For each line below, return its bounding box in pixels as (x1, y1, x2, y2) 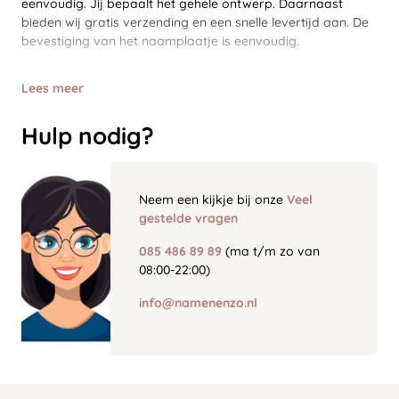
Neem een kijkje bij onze (139, 191, 287, 208)
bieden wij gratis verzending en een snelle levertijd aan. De (21, 14, 369, 31)
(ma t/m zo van (222, 243, 320, 260)
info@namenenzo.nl (139, 295, 257, 312)
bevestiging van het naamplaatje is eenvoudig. (21, 33, 299, 50)
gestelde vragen (139, 210, 238, 227)
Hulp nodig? (21, 121, 154, 151)
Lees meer (21, 80, 84, 97)
